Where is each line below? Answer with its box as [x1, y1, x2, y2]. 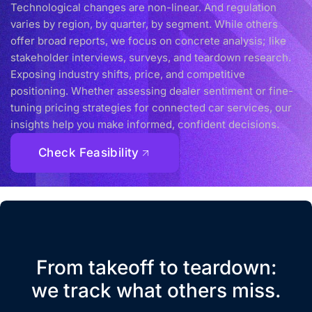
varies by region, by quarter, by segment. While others [10, 17, 278, 31]
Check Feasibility [38, 145, 139, 159]
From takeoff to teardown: [36, 255, 276, 279]
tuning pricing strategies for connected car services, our [10, 100, 292, 114]
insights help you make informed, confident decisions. [10, 117, 279, 131]
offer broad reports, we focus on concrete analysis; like [10, 33, 286, 47]
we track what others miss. [31, 278, 281, 302]
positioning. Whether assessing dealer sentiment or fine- [10, 84, 293, 97]
